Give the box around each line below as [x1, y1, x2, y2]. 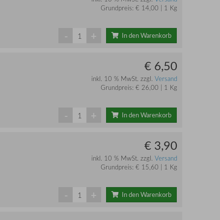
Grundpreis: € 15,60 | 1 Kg [100, 163, 177, 172]
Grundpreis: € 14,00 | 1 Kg [100, 3, 177, 13]
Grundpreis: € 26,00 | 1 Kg [100, 83, 177, 92]
